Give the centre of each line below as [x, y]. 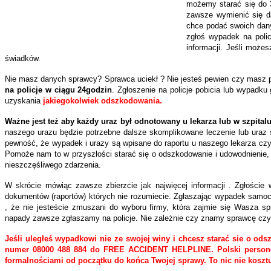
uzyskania [24, 101]
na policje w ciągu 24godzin [59, 90]
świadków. [23, 59]
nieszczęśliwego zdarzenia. [53, 165]
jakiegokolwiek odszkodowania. [103, 101]
